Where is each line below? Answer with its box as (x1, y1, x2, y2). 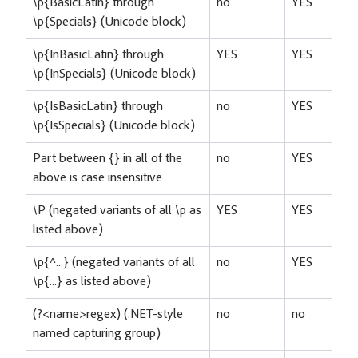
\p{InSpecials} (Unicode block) (33, 67, 196, 81)
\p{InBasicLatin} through (33, 48, 164, 62)
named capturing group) (33, 327, 161, 340)
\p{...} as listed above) (33, 275, 151, 288)
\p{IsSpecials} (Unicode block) (33, 119, 195, 133)
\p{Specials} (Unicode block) (33, 15, 186, 29)
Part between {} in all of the (33, 152, 182, 165)
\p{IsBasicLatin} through (33, 100, 163, 113)
